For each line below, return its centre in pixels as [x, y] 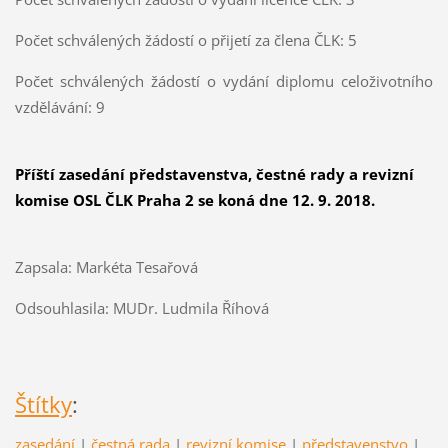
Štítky [43, 404]
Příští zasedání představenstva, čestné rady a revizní [214, 173]
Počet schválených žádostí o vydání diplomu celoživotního [224, 81]
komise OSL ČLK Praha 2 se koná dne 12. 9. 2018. [194, 199]
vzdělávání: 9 [59, 107]
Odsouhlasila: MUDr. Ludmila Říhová [141, 307]
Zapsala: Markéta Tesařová [106, 266]
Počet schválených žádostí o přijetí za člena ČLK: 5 [185, 40]
